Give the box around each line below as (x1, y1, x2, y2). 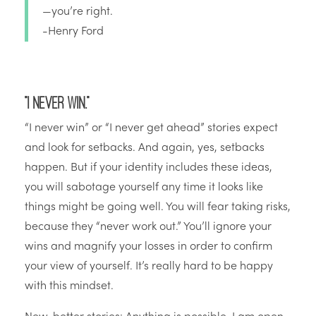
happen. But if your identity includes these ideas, (25, 162, 272, 174)
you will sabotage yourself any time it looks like (25, 182, 263, 194)
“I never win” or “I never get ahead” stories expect (25, 123, 278, 135)
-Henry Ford (42, 26, 104, 38)
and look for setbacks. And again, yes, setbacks (25, 142, 265, 154)
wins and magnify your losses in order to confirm (25, 241, 272, 253)
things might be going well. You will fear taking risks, (25, 202, 291, 214)
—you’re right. (42, 6, 113, 18)
